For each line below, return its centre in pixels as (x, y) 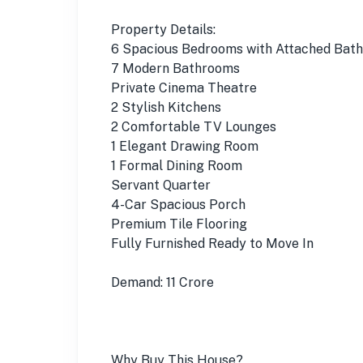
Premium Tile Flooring (179, 224)
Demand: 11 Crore (162, 282)
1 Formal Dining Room (177, 165)
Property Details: (163, 29)
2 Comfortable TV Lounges (194, 126)
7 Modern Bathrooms (175, 68)
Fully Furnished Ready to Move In (212, 243)
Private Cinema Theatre (184, 88)
